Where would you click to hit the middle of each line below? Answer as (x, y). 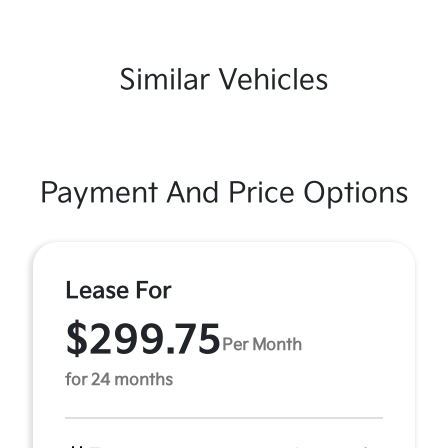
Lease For (118, 291)
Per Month (262, 345)
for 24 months (119, 380)
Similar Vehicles (224, 80)
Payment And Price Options (224, 193)
